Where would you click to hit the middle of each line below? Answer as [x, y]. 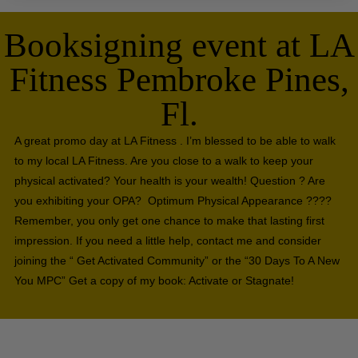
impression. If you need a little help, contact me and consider [167, 241]
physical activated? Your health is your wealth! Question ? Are [169, 181]
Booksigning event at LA [179, 46]
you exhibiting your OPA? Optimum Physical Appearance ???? [173, 201]
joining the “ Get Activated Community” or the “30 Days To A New [177, 261]
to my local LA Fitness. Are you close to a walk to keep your [163, 161]
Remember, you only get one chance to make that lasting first [169, 221]
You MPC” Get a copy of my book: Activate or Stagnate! [154, 281]
